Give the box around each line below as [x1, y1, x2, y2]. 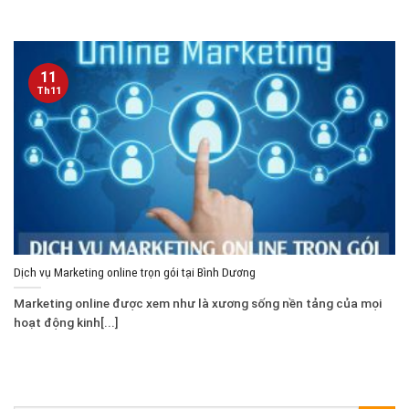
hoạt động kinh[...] [14, 315, 119, 330]
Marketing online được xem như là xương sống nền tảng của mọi [14, 296, 382, 311]
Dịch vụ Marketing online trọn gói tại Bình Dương [14, 264, 256, 279]
